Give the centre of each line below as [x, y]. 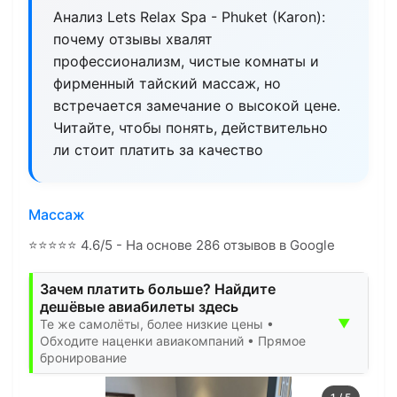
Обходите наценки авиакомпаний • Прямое [173, 340]
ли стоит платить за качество [158, 149]
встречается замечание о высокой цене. [197, 105]
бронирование [83, 357]
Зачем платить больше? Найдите [158, 288]
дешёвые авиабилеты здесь [139, 306]
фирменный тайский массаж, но [167, 83]
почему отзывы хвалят [133, 39]
